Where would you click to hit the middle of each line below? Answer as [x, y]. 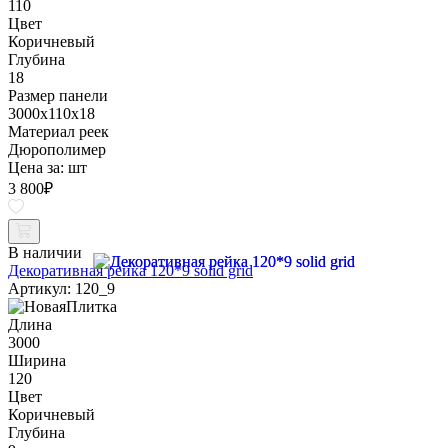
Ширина [37, 360]
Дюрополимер [57, 149]
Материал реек [58, 131]
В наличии [45, 252]
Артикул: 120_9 [61, 288]
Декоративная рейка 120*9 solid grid [130, 270]
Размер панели [58, 95]
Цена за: [38, 167]
